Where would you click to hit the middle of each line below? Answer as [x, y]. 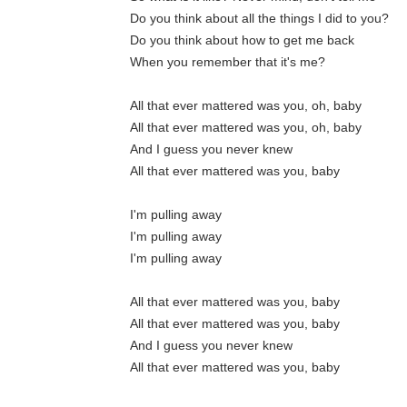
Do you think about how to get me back [243, 40]
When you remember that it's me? [228, 62]
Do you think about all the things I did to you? [260, 19]
